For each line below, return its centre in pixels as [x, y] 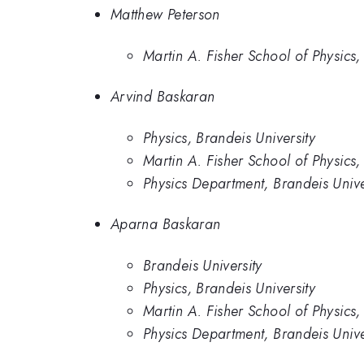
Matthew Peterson [165, 15]
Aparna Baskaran [166, 225]
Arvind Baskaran [163, 97]
